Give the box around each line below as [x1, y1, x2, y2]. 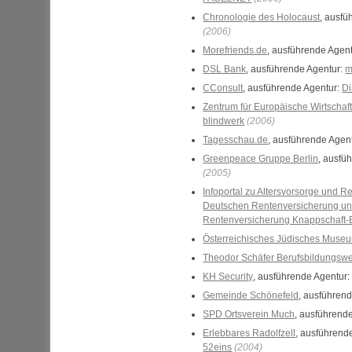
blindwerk [203, 115, 245, 126]
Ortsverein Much [222, 309, 295, 320]
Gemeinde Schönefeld [203, 290, 299, 301]
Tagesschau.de [203, 134, 269, 145]
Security [218, 271, 254, 282]
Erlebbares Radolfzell [203, 328, 296, 339]
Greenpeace [203, 153, 257, 164]
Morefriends [203, 45, 255, 56]
